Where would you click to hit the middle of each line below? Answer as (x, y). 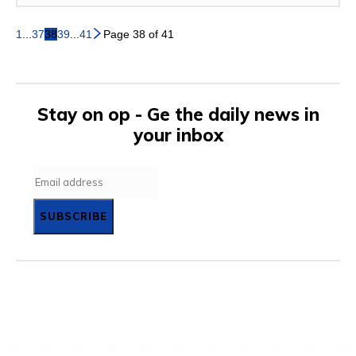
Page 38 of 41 (139, 34)
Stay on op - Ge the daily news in (178, 114)
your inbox (178, 135)
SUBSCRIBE (74, 216)
